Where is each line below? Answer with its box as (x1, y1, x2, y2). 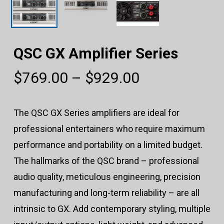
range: (138, 83, 180, 101)
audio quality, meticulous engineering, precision (13, 171, 200, 182)
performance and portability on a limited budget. (13, 139, 202, 150)
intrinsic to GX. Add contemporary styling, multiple (13, 203, 210, 214)
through (138, 113, 192, 131)
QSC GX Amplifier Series (13, 44, 178, 62)
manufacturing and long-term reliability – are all (13, 187, 199, 198)
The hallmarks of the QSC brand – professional (13, 155, 199, 166)
